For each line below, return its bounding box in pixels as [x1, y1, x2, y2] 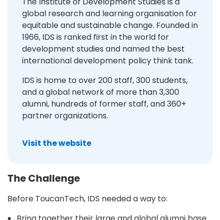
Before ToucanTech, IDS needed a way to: [7, 192, 167, 204]
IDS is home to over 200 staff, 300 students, [22, 74, 188, 86]
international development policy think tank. [22, 55, 193, 66]
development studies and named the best [22, 43, 185, 55]
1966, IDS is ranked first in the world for [22, 31, 169, 43]
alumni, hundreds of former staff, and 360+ [22, 98, 186, 110]
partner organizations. [22, 110, 108, 121]
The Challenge [7, 171, 80, 185]
